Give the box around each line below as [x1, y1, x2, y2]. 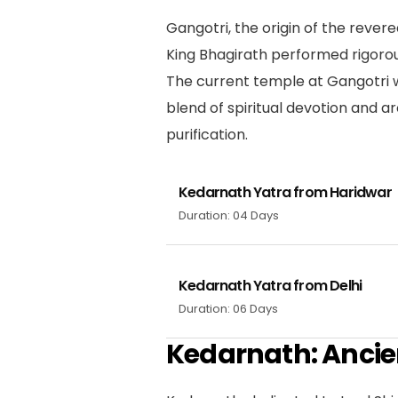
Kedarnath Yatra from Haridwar [179, 182, 392, 203]
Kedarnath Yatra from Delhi [179, 275, 362, 296]
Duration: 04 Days [179, 207, 279, 224]
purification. [166, 123, 248, 145]
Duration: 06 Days [179, 300, 278, 317]
